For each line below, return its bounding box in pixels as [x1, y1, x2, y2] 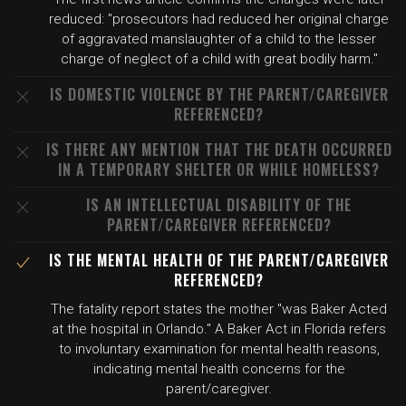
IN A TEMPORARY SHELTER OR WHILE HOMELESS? [58, 159, 380, 180]
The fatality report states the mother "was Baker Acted [51, 301, 387, 317]
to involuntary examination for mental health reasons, [58, 341, 380, 357]
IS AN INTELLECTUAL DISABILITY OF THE [86, 194, 352, 216]
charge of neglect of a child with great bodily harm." [60, 51, 378, 67]
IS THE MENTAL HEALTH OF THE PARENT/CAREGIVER [49, 249, 389, 271]
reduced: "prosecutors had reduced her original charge [49, 11, 389, 27]
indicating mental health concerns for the [92, 361, 345, 377]
